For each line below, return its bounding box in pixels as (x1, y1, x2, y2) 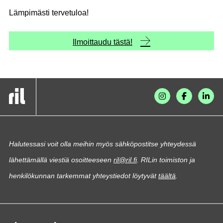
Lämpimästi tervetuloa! (9, 8, 89, 17)
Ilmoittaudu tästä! (73, 38, 132, 46)
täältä (158, 172, 176, 180)
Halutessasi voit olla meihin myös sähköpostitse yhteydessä (9, 140, 196, 148)
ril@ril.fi (113, 156, 137, 164)
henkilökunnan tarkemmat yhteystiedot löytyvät (9, 172, 158, 180)
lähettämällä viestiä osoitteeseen (9, 156, 113, 164)
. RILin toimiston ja (137, 156, 195, 164)
